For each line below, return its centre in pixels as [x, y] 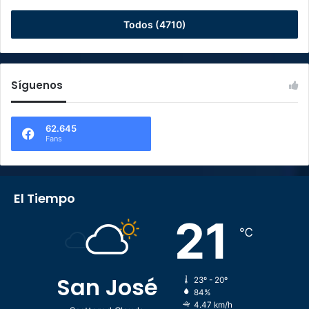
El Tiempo [44, 199]
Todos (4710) [154, 25]
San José [107, 288]
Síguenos [37, 86]
